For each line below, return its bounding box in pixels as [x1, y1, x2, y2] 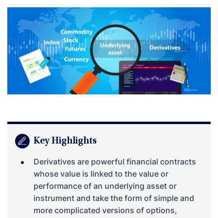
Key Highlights [34, 136, 97, 146]
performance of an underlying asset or [34, 181, 177, 191]
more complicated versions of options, [34, 205, 177, 216]
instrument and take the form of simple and [34, 193, 194, 203]
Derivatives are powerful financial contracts [34, 157, 196, 167]
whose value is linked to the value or [34, 169, 168, 179]
